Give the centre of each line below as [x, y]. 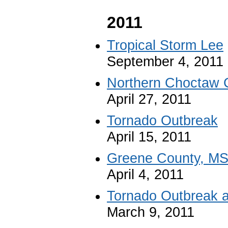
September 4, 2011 [165, 61]
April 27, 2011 [149, 99]
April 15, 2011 [149, 137]
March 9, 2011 [151, 212]
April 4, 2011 [145, 174]
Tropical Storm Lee [165, 45]
